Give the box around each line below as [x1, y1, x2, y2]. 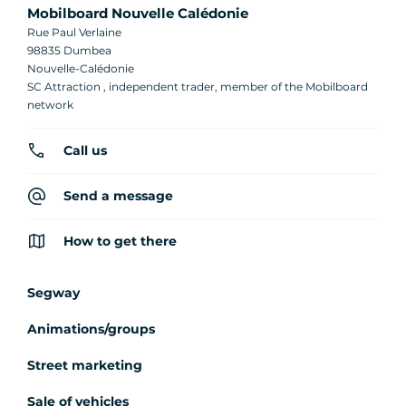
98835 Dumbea [27, 43, 111, 57]
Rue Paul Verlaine [27, 24, 121, 39]
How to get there [63, 232, 177, 249]
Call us [63, 141, 107, 159]
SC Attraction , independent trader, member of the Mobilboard [27, 79, 368, 93]
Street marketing [27, 356, 142, 373]
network [27, 97, 73, 111]
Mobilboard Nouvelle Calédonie [27, 4, 248, 22]
